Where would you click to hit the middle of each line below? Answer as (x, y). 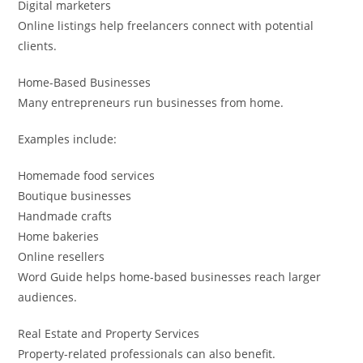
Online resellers (62, 256)
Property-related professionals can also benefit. (147, 353)
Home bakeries (59, 236)
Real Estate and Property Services (109, 333)
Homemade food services (87, 175)
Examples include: (68, 139)
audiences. (48, 297)
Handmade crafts (65, 216)
